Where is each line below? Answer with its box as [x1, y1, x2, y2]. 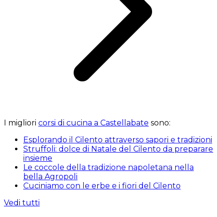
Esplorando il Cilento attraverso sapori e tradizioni [23, 135, 212, 144]
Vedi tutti [4, 198, 40, 207]
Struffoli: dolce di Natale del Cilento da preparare [23, 144, 213, 154]
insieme [23, 153, 52, 163]
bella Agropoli [23, 171, 77, 181]
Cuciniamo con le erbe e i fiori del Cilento [23, 181, 181, 190]
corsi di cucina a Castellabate [38, 118, 149, 127]
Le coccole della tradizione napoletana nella [23, 162, 194, 172]
